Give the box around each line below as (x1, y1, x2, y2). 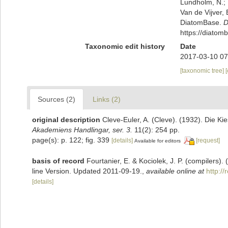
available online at (146, 166, 204, 175)
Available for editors (134, 137, 181, 144)
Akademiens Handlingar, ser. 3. (32, 125, 132, 134)
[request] (196, 136, 220, 144)
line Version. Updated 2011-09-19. (32, 166, 142, 175)
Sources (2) (38, 95, 75, 103)
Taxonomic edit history (84, 42, 165, 50)
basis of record (32, 156, 84, 165)
